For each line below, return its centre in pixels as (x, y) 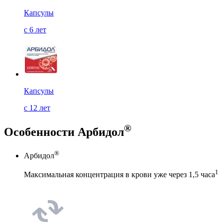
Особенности (41, 132)
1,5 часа (202, 174)
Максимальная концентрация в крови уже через (106, 174)
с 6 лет (35, 30)
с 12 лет (37, 108)
